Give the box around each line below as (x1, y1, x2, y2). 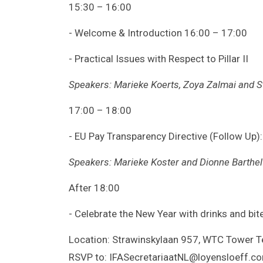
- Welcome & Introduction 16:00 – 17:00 (69, 26, 247, 39)
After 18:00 (69, 181, 120, 194)
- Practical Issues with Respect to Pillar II (69, 52, 248, 65)
